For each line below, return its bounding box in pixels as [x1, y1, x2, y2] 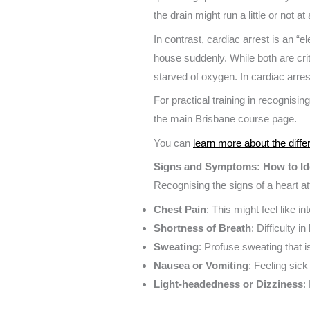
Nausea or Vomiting [154, 259, 248, 271]
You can [154, 136, 193, 149]
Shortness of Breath [154, 221, 251, 234]
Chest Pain [154, 203, 206, 215]
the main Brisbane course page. [154, 113, 297, 125]
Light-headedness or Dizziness [154, 277, 303, 290]
